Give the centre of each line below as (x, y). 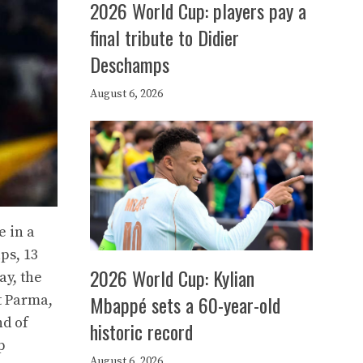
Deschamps (130, 64)
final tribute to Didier (164, 37)
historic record (141, 331)
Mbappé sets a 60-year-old (185, 305)
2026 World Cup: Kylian (172, 278)
